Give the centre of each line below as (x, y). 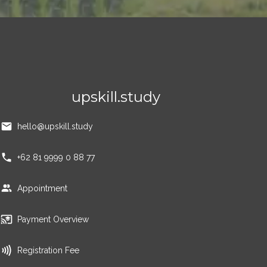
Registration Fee (49, 250)
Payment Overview (53, 219)
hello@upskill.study (55, 126)
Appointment (43, 188)
